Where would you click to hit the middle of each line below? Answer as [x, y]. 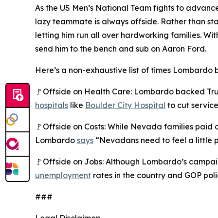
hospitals [52, 105]
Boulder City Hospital [125, 105]
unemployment [63, 175]
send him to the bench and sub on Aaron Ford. [121, 49]
